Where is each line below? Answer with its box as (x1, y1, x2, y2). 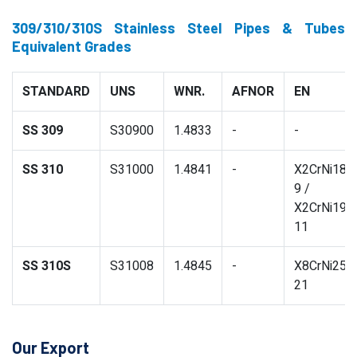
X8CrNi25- (294, 257, 351, 276)
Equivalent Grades (12, 37, 131, 55)
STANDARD (22, 82, 90, 101)
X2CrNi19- (294, 198, 351, 218)
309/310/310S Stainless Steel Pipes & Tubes (12, 19, 345, 37)
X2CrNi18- (294, 160, 351, 179)
